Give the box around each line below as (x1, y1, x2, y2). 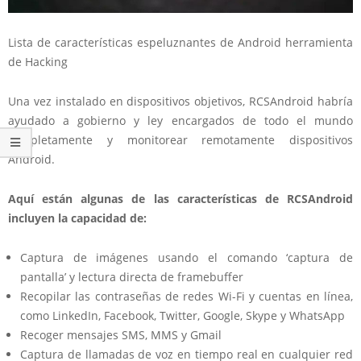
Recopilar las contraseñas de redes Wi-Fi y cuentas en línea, (20, 288, 353, 305)
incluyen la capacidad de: (8, 210, 147, 226)
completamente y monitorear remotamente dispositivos (8, 132, 353, 148)
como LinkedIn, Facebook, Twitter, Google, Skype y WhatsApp (20, 308, 345, 324)
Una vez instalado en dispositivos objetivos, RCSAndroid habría (8, 93, 353, 110)
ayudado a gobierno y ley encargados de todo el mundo (8, 113, 353, 129)
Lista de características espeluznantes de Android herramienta (8, 35, 353, 51)
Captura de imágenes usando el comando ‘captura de (20, 250, 353, 266)
